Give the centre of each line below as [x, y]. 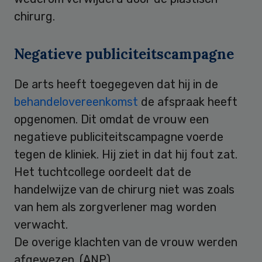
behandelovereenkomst [76, 101]
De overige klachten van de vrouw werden [126, 242]
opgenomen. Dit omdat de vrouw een [111, 119]
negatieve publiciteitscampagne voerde [119, 137]
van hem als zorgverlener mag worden [115, 207]
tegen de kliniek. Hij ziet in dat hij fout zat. [126, 154]
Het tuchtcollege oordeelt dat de [103, 172]
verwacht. [41, 224]
